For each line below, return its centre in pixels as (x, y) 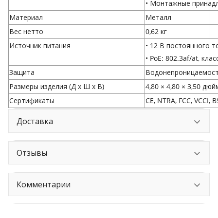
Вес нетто (26, 32)
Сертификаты (32, 101)
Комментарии (44, 185)
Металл (158, 18)
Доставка (35, 121)
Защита (22, 73)
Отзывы (32, 153)
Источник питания (40, 46)
